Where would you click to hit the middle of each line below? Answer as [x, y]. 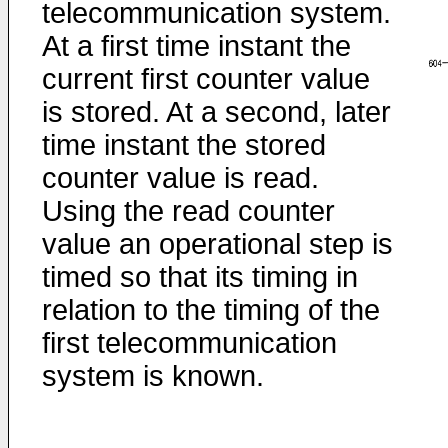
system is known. [153, 376]
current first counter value [206, 79]
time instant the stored [184, 145]
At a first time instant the [196, 46]
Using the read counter [188, 211]
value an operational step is [217, 244]
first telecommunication [189, 343]
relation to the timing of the [211, 310]
